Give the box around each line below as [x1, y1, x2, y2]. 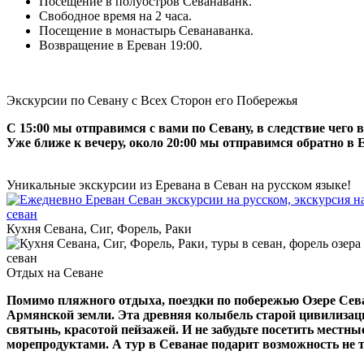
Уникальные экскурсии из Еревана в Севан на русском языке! [6, 177, 351, 192]
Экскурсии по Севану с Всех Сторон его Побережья [6, 93, 297, 107]
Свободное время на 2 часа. [39, 8, 192, 23]
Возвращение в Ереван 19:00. [39, 37, 202, 52]
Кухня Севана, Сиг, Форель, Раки [6, 221, 192, 236]
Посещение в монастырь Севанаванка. [39, 23, 253, 37]
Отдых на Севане [6, 265, 103, 279]
